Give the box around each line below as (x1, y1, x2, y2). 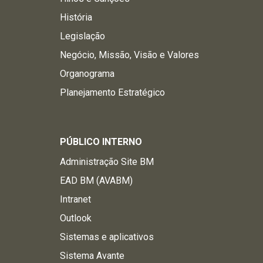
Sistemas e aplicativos (60, 231, 154, 242)
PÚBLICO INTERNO (60, 136, 142, 147)
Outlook (60, 213, 92, 224)
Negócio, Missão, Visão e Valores (60, 49, 199, 60)
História (60, 12, 92, 23)
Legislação (60, 31, 105, 42)
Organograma (60, 68, 114, 79)
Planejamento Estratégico (60, 87, 165, 98)
